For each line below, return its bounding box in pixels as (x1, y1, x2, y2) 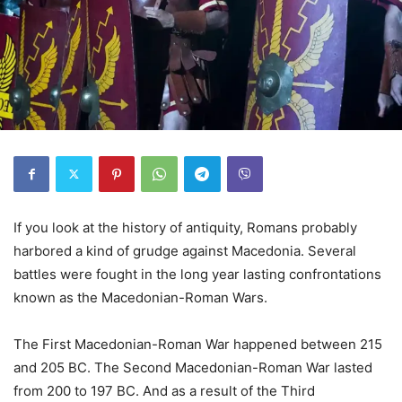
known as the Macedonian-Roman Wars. (13, 288, 267, 306)
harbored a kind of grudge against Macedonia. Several (13, 241, 356, 259)
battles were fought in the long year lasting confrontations (13, 265, 381, 283)
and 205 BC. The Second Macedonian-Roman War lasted (13, 358, 372, 376)
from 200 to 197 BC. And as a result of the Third (13, 381, 315, 399)
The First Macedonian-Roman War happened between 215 (13, 335, 382, 353)
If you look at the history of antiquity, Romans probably (13, 218, 357, 236)
